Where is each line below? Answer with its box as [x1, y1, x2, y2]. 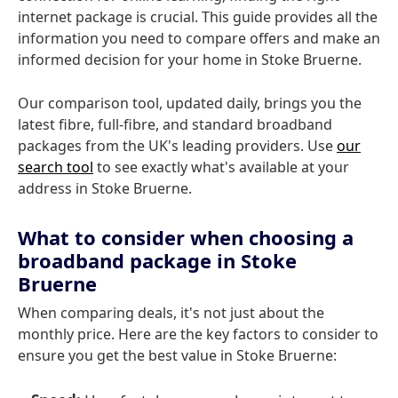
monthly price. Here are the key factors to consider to [18, 324, 378, 344]
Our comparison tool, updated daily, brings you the [18, 93, 362, 113]
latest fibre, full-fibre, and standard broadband [18, 115, 332, 134]
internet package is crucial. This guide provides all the [18, 7, 378, 27]
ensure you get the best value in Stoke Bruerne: [18, 346, 337, 365]
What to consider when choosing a [18, 224, 354, 251]
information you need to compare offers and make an [18, 28, 380, 48]
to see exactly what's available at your [93, 157, 349, 177]
